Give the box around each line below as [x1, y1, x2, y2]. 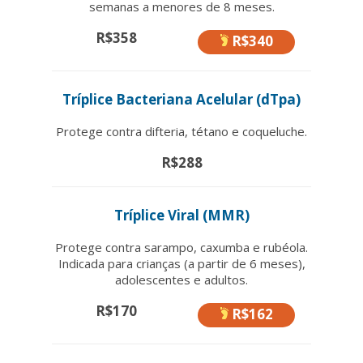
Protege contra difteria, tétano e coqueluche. [56, 122, 307, 139]
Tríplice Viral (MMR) [113, 205, 250, 224]
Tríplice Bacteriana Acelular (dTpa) [62, 89, 301, 109]
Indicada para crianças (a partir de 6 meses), [58, 254, 305, 271]
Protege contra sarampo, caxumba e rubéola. [55, 238, 308, 255]
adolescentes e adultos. [115, 271, 248, 288]
